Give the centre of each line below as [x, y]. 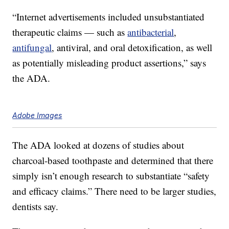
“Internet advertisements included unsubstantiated [109, 17]
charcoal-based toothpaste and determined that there [113, 161]
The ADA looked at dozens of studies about [98, 145]
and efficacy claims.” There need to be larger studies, [114, 191]
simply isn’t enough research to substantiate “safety [111, 176]
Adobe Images [37, 116]
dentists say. [36, 207]
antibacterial [151, 32]
